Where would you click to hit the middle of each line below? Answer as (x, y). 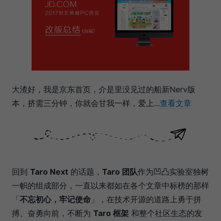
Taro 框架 (111, 213)
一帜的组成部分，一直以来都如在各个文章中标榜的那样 (110, 185)
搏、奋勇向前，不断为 (53, 213)
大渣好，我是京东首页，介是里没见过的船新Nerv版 (104, 89)
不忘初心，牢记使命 (55, 199)
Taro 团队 (120, 171)
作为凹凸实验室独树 (173, 171)
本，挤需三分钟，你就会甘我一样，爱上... (86, 103)
